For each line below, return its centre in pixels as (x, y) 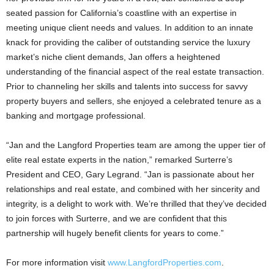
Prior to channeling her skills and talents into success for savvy (127, 86)
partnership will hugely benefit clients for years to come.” (115, 233)
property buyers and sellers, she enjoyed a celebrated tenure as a (134, 101)
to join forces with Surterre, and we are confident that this (117, 218)
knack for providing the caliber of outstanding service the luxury (128, 42)
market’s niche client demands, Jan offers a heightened (113, 57)
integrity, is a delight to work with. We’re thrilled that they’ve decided (136, 204)
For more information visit (57, 262)
